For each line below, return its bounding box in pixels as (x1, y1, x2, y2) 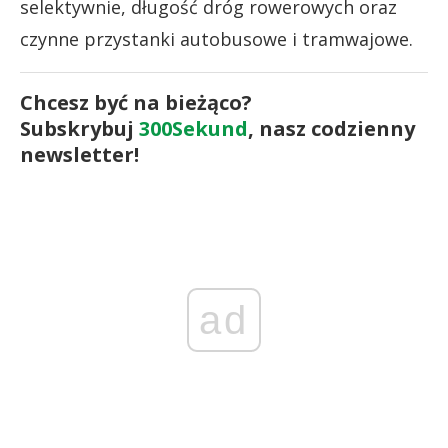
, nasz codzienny (248, 115, 415, 142)
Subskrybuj (20, 115, 139, 142)
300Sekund (139, 115, 248, 142)
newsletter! (20, 141, 139, 168)
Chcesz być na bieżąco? (20, 89, 252, 116)
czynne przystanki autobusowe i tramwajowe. (20, 27, 413, 51)
